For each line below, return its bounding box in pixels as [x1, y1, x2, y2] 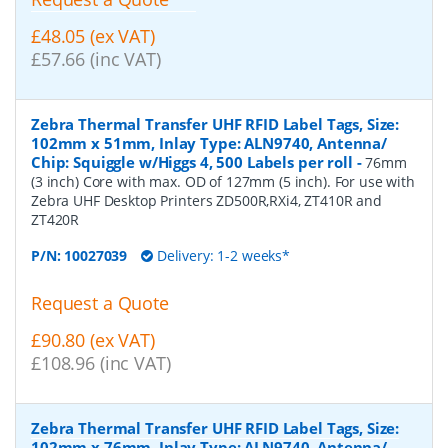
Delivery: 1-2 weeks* [152, 245, 291, 265]
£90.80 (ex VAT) [31, 327, 155, 352]
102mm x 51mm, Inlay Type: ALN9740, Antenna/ [31, 132, 387, 153]
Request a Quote [31, 290, 169, 315]
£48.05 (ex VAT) [31, 24, 155, 49]
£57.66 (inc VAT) [31, 47, 161, 72]
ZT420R [31, 209, 80, 229]
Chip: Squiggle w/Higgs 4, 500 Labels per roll [31, 151, 353, 172]
